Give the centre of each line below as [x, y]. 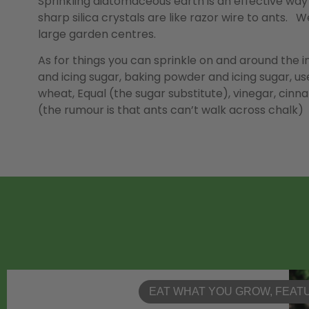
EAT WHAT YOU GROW [209, 292]
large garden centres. [97, 34]
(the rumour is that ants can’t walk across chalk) [171, 110]
